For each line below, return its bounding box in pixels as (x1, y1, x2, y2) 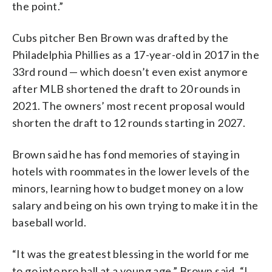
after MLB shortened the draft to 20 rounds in (12, 81, 240, 95)
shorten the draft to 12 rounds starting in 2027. (12, 115, 246, 129)
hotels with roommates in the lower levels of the (12, 164, 250, 178)
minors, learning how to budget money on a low (12, 181, 243, 195)
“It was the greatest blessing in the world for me (12, 246, 250, 260)
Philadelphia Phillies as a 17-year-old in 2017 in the (12, 47, 260, 61)
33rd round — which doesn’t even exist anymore (12, 64, 248, 78)
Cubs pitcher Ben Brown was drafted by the (12, 30, 229, 44)
